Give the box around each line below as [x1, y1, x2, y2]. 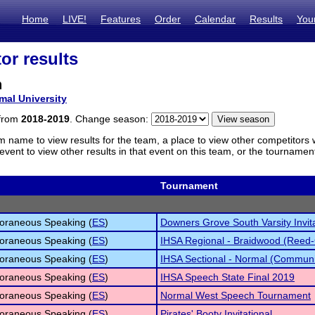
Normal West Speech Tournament [160, 290, 311, 301]
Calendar [195, 13, 236, 25]
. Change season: [70, 113, 151, 124]
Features [101, 13, 141, 25]
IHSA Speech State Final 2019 [160, 271, 295, 283]
